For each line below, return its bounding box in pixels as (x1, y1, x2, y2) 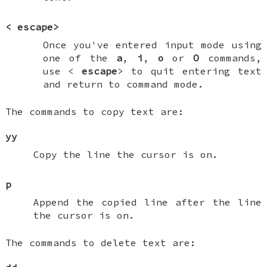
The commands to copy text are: (5, 105, 185, 118)
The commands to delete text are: (5, 237, 197, 249)
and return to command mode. (42, 78, 204, 91)
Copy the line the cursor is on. (33, 148, 218, 161)
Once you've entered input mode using (42, 39, 262, 51)
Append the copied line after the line (33, 196, 262, 209)
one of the (42, 52, 117, 64)
